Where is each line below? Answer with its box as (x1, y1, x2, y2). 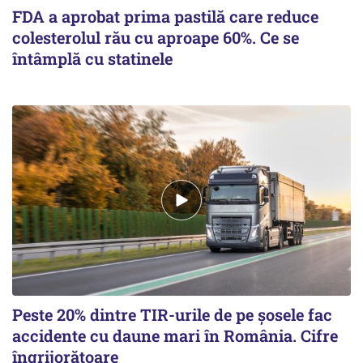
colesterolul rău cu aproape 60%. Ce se (12, 26, 299, 48)
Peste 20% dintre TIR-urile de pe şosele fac (12, 303, 332, 325)
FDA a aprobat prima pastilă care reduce (12, 5, 318, 27)
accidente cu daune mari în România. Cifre (12, 324, 338, 346)
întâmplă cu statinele (12, 47, 173, 69)
